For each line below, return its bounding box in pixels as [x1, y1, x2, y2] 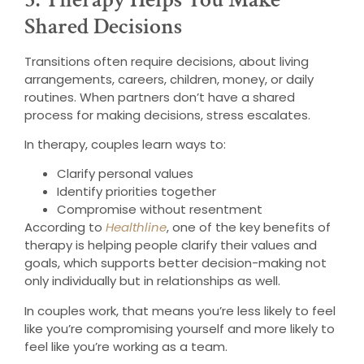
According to [24, 219, 106, 236]
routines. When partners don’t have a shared [24, 88, 295, 106]
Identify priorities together [57, 183, 216, 201]
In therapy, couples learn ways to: [24, 135, 226, 153]
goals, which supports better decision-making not [24, 254, 327, 272]
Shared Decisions [24, 11, 182, 41]
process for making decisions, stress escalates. [24, 106, 310, 123]
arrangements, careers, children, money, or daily [24, 70, 314, 88]
